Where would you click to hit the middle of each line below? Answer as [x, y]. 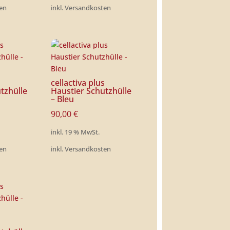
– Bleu [63, 99]
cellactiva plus [78, 83]
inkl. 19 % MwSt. [75, 132]
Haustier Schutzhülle [91, 91]
